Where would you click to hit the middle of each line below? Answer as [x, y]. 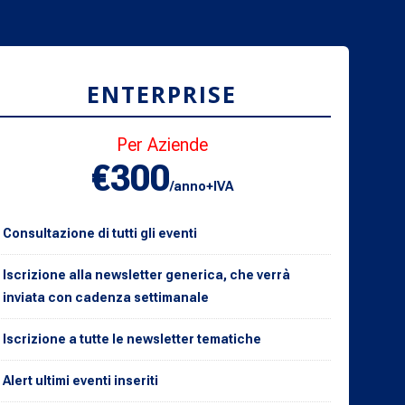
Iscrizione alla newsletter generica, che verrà [146, 274]
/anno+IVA [201, 186]
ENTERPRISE [162, 94]
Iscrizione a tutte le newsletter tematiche [132, 339]
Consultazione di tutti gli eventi [99, 233]
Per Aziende [162, 144]
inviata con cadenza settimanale [105, 297]
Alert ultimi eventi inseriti [80, 380]
